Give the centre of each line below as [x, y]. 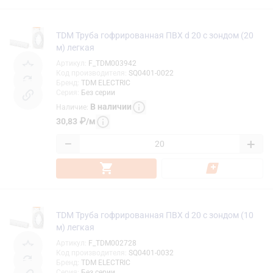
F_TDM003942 [112, 63]
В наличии [111, 107]
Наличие [71, 108]
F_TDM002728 [112, 243]
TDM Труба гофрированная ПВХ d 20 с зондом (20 [155, 35]
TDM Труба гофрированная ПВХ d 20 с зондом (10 [155, 215]
